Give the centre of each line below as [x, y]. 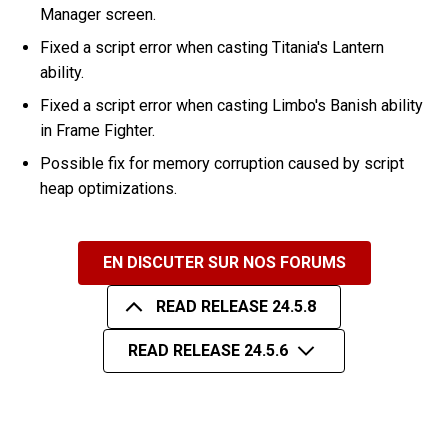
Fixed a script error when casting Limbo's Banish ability [232, 105]
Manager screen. [98, 14]
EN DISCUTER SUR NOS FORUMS [224, 263]
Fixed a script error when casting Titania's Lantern [212, 47]
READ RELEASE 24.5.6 [208, 351]
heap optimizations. [109, 188]
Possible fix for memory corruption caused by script [222, 163]
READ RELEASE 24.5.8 [235, 307]
